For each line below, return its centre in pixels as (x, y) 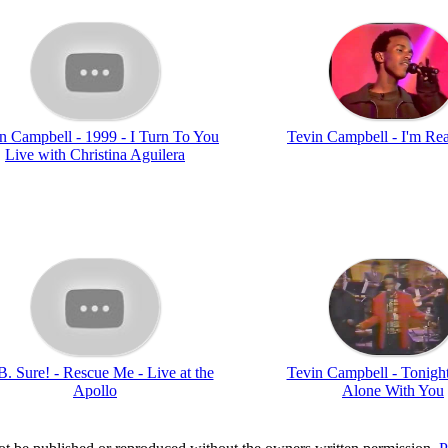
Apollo (95, 390)
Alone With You (393, 390)
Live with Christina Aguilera (95, 154)
